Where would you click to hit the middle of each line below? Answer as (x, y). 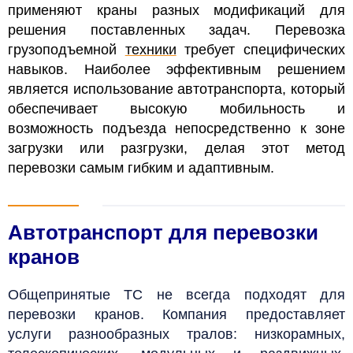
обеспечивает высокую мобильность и (176, 108)
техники (150, 49)
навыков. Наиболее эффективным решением (176, 69)
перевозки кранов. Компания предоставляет (176, 314)
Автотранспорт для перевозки (163, 232)
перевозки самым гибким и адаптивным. (141, 167)
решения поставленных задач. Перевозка (176, 30)
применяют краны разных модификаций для (176, 10)
